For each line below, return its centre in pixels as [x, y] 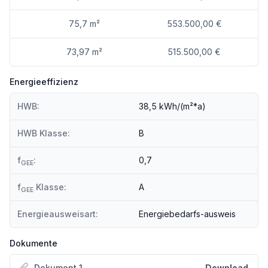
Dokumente [33, 243]
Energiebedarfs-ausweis [187, 214]
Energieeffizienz [44, 82]
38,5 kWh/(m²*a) [172, 106]
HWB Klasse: [44, 133]
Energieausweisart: [58, 214]
